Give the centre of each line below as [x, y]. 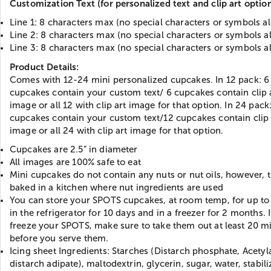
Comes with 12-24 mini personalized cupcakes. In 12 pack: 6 [140, 80]
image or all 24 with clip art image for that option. [117, 130]
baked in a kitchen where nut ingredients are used [116, 187]
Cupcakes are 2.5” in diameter [74, 149]
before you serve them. [59, 238]
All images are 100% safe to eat [75, 162]
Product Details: [44, 67]
